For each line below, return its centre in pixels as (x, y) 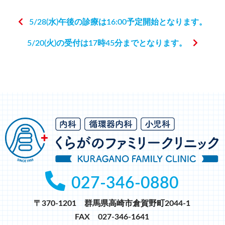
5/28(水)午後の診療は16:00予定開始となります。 (118, 22)
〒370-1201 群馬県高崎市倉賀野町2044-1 (112, 203)
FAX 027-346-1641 (112, 217)
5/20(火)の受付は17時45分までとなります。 (107, 43)
